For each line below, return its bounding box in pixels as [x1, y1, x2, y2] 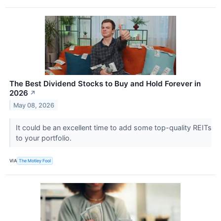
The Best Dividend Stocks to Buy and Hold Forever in [9, 78, 201, 88]
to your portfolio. [15, 133, 74, 142]
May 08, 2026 [13, 101, 55, 109]
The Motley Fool [19, 158, 51, 164]
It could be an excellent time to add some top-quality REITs [15, 123, 212, 132]
